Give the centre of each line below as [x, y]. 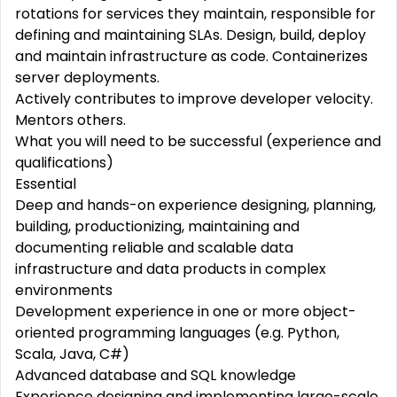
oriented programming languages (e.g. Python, [177, 333]
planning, [343, 205]
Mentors [44, 120]
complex [296, 269]
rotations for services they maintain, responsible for [195, 14]
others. [100, 120]
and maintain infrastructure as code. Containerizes [191, 56]
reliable [138, 248]
